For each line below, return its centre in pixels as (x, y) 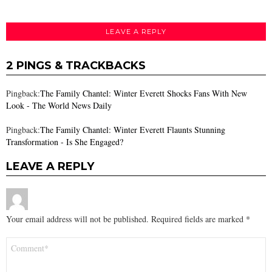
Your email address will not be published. (77, 219)
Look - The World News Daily (59, 105)
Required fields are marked (199, 219)
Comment (26, 242)
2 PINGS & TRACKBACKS (76, 65)
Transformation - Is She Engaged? (65, 141)
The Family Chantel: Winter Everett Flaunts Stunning (133, 129)
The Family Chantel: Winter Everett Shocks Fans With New (144, 93)
